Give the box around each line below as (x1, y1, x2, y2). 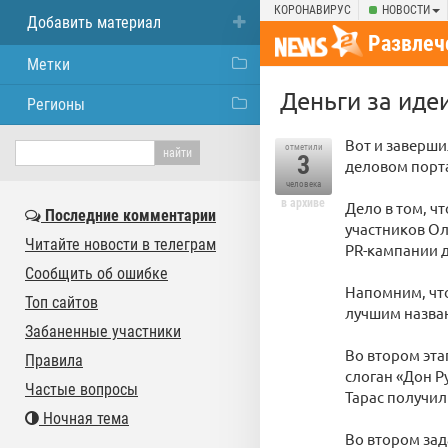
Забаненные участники (25, 322, 181, 341)
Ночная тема (39, 409, 129, 428)
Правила (25, 351, 83, 370)
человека (286, 179, 321, 189)
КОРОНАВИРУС (274, 3, 351, 17)
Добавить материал (27, 13, 161, 32)
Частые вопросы (25, 380, 138, 399)
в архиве (281, 196, 325, 210)
